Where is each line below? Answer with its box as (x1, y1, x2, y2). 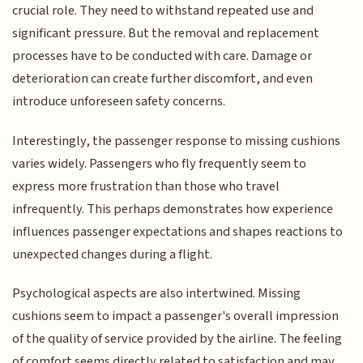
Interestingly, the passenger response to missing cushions (12, 130, 341, 151)
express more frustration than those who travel (12, 176, 280, 196)
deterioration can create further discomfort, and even (12, 69, 314, 89)
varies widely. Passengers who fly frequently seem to (12, 153, 307, 173)
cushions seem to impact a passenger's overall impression (12, 306, 340, 327)
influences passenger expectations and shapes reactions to (12, 221, 344, 241)
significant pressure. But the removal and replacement (12, 23, 320, 44)
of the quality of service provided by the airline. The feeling (12, 329, 343, 349)
